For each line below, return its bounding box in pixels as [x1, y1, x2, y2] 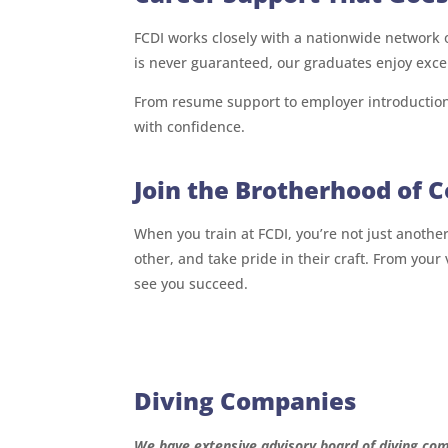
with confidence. [134, 116, 246, 136]
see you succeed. [134, 274, 249, 294]
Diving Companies [134, 384, 357, 418]
